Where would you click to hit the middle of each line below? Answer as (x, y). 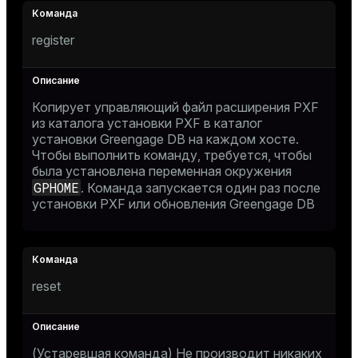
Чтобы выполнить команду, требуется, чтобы (172, 155)
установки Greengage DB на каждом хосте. (165, 139)
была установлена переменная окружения (162, 171)
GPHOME (56, 187)
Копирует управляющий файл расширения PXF (175, 107)
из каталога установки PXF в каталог (147, 123)
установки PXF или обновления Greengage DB (173, 204)
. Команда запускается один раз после (201, 188)
